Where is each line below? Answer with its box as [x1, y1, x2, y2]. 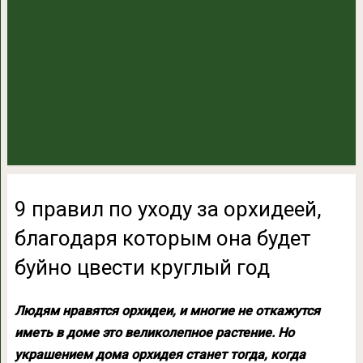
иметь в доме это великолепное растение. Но [14, 325, 294, 340]
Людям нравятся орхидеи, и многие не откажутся [14, 303, 320, 318]
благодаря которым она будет [14, 226, 311, 250]
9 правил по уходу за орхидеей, [14, 197, 322, 221]
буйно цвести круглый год [14, 255, 270, 280]
